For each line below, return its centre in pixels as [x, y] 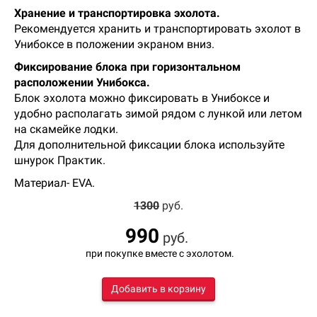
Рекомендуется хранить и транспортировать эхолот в [157, 29]
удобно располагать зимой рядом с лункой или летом [158, 114]
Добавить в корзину [158, 289]
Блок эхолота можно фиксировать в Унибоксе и [142, 98]
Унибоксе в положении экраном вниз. [114, 45]
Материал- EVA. [54, 183]
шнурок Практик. [60, 161]
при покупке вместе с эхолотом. [158, 254]
